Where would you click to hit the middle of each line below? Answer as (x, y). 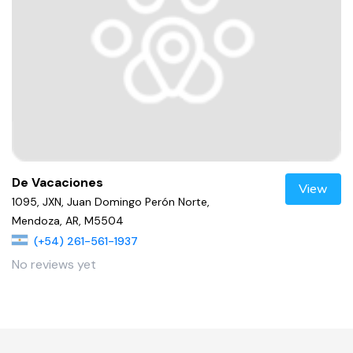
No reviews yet (54, 265)
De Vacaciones (58, 183)
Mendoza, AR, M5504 (68, 221)
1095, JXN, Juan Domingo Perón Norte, (111, 202)
